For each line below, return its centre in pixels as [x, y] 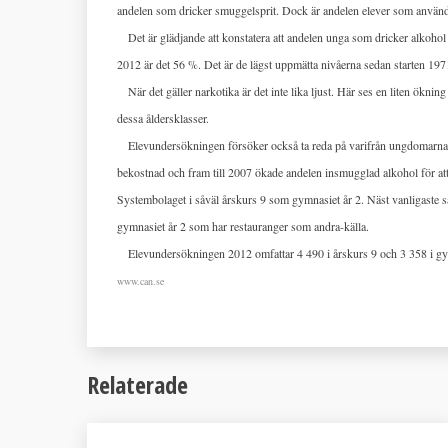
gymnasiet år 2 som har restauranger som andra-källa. [243, 226]
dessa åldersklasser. [163, 118]
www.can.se [140, 281]
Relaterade [137, 384]
